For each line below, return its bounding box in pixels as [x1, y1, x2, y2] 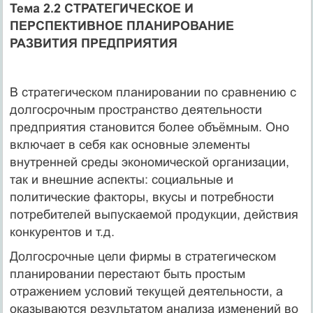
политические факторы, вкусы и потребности [9, 190, 274, 205]
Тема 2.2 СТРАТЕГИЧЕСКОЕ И [9, 1, 194, 16]
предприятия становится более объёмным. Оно [9, 120, 289, 135]
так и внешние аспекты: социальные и [9, 173, 233, 187]
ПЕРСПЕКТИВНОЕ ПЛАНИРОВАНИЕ [9, 19, 234, 34]
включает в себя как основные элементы [9, 138, 250, 152]
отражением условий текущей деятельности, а [9, 284, 283, 299]
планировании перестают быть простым [9, 267, 245, 282]
